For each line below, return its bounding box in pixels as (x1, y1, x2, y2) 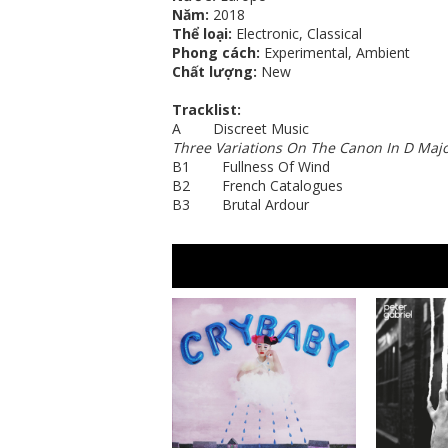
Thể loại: (172, 24, 232, 43)
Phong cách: (172, 43, 260, 62)
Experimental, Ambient (260, 43, 410, 62)
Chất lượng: (172, 62, 261, 81)
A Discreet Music (172, 119, 309, 138)
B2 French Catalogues (172, 176, 343, 195)
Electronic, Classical (232, 24, 362, 43)
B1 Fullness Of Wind (172, 157, 330, 176)
